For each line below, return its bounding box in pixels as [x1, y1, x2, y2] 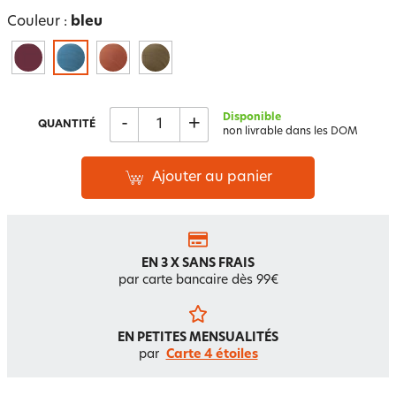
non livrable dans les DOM [223, 126, 358, 137]
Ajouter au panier [152, 171, 272, 185]
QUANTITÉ [38, 119, 95, 130]
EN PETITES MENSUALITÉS [118, 331, 278, 345]
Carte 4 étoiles [165, 348, 258, 362]
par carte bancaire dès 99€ [118, 274, 278, 287]
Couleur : [7, 15, 71, 29]
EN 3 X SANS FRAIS [141, 257, 255, 270]
